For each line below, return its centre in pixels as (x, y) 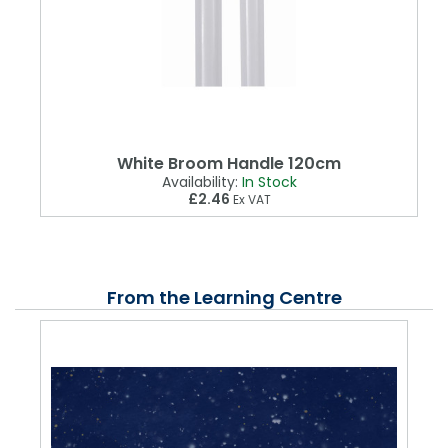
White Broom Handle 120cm (229, 163)
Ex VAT (250, 199)
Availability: (199, 181)
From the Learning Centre (224, 297)
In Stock (269, 181)
